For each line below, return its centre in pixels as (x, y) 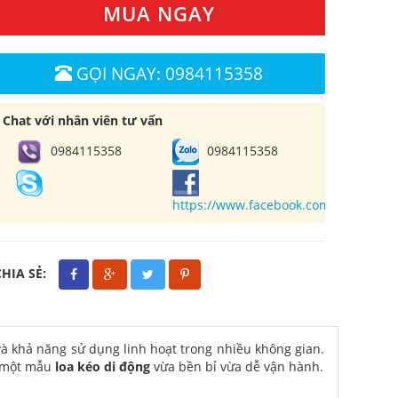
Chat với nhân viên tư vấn (82, 120)
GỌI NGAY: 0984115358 (170, 73)
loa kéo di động (103, 366)
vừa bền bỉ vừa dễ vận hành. (237, 366)
